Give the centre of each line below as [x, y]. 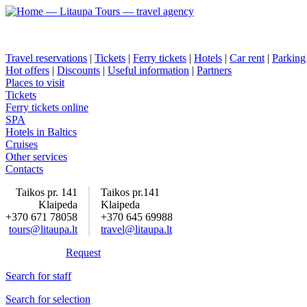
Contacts [24, 169]
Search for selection [48, 299]
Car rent [247, 58]
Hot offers [27, 70]
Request [83, 253]
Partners [214, 70]
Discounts [78, 70]
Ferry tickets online [47, 107]
